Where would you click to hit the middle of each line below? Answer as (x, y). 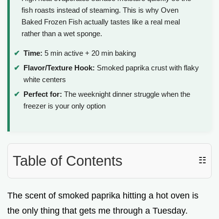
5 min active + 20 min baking (89, 53)
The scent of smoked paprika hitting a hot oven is (103, 195)
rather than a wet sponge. (62, 34)
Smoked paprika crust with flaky (147, 67)
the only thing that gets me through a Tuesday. (98, 210)
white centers (45, 79)
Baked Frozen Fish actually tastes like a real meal (101, 22)
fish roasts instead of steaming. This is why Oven (100, 10)
